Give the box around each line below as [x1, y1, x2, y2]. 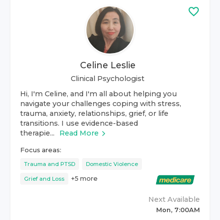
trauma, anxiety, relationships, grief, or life [20, 109, 168, 118]
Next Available [148, 195, 200, 204]
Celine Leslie [80, 60, 136, 70]
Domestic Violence [86, 161, 138, 167]
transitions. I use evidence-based [20, 119, 138, 128]
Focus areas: [20, 146, 61, 154]
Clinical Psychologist [71, 74, 144, 83]
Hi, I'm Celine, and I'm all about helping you [20, 89, 177, 98]
